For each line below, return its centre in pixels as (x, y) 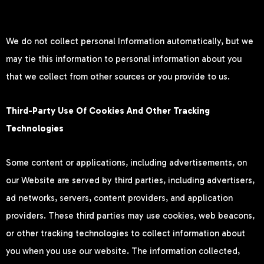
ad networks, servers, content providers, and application (119, 198)
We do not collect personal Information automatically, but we (130, 41)
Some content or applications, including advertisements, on (126, 163)
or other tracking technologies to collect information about (126, 234)
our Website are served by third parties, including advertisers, (130, 181)
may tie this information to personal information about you (124, 59)
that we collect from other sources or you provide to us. (118, 76)
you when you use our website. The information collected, (123, 251)
